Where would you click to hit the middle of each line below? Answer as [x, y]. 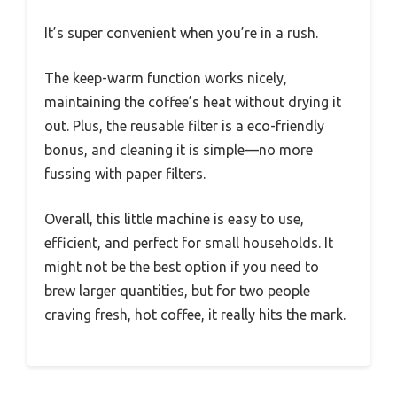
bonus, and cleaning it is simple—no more [179, 150]
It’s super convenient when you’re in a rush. [181, 33]
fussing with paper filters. [125, 174]
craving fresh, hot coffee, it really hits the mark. [195, 315]
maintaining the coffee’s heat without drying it [193, 102]
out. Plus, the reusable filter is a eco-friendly [184, 126]
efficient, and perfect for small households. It [189, 243]
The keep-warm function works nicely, [166, 78]
